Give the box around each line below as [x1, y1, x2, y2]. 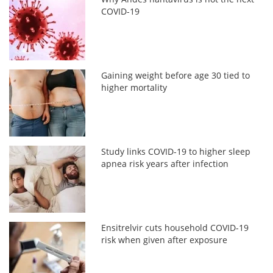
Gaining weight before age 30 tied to [101, 69, 250, 81]
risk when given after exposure [101, 233, 228, 246]
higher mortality [101, 81, 168, 93]
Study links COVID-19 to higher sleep [101, 145, 251, 157]
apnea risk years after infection [101, 157, 229, 169]
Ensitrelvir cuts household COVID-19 [101, 221, 249, 233]
